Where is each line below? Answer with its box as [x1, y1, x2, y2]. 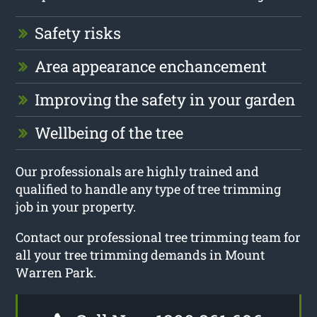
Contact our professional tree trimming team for [16, 228, 301, 246]
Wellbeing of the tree [35, 122, 184, 143]
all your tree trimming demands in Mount [16, 246, 265, 263]
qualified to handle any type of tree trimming [16, 180, 282, 197]
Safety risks [35, 22, 122, 43]
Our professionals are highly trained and [16, 162, 260, 180]
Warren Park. [16, 263, 97, 281]
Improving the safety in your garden [35, 88, 296, 110]
